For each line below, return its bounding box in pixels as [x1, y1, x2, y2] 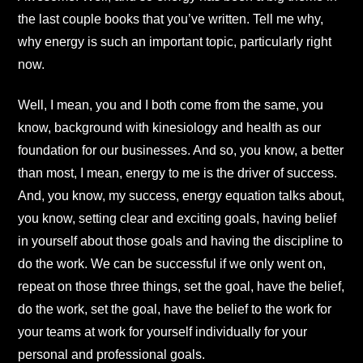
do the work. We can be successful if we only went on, [18, 257, 326, 271]
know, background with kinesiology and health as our [18, 121, 321, 135]
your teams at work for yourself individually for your [18, 325, 307, 340]
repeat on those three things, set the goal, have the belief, [18, 280, 344, 294]
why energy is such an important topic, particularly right [18, 34, 331, 49]
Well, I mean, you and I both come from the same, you [18, 98, 323, 113]
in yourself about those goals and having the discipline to [18, 234, 343, 249]
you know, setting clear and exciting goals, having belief [18, 211, 336, 226]
